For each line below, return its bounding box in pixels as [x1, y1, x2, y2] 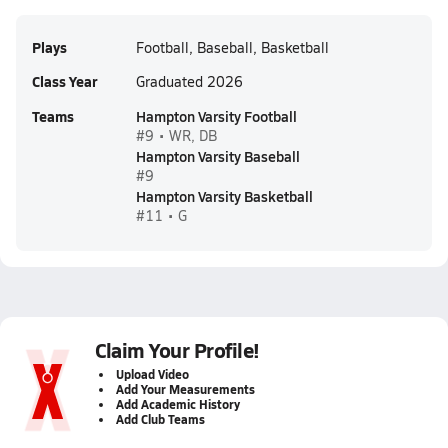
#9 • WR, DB [136, 126, 217, 145]
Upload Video [116, 366, 189, 383]
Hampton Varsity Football [136, 106, 297, 126]
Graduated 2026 [136, 72, 243, 91]
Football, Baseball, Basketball [136, 38, 329, 57]
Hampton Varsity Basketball [136, 186, 313, 206]
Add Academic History [116, 396, 240, 413]
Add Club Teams [116, 411, 205, 428]
